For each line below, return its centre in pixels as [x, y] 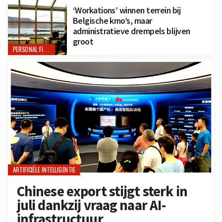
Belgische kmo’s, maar [112, 21]
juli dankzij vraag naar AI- [91, 205]
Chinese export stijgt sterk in [102, 191]
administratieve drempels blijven [131, 31]
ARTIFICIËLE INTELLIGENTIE [44, 170]
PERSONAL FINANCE [46, 50]
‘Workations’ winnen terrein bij [127, 10]
